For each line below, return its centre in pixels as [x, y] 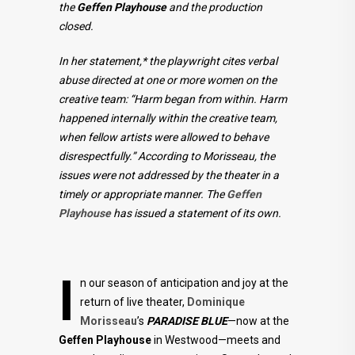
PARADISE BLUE [187, 321]
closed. [76, 26]
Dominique [216, 302]
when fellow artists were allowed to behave [164, 137]
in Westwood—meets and [216, 340]
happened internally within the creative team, [168, 118]
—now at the [258, 321]
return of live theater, [134, 302]
